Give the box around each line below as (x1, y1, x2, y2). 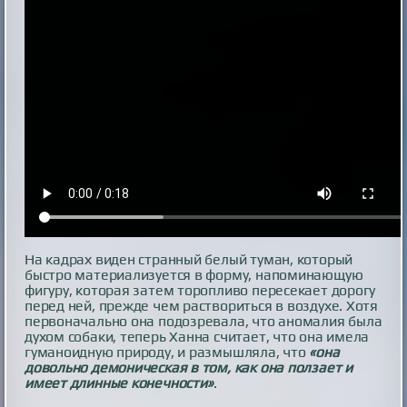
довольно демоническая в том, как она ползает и (25, 358, 352, 376)
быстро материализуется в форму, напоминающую (25, 265, 363, 283)
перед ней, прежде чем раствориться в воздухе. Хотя (25, 296, 378, 314)
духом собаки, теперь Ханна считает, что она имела (25, 327, 370, 345)
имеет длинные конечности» (25, 373, 213, 392)
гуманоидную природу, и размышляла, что (25, 342, 310, 361)
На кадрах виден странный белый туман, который (25, 250, 353, 268)
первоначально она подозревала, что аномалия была (25, 312, 382, 330)
